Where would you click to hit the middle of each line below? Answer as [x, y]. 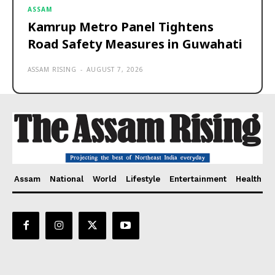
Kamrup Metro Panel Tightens [121, 27]
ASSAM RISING [52, 70]
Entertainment [198, 179]
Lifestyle [143, 179]
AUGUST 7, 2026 [115, 70]
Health [248, 179]
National [66, 179]
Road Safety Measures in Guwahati [135, 44]
